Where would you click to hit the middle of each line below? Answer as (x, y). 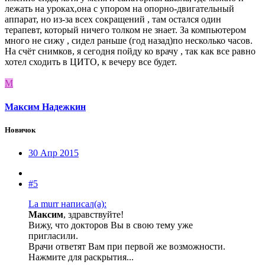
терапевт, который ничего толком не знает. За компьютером (125, 30)
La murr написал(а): (67, 203)
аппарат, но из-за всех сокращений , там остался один (113, 20)
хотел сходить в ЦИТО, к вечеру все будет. (91, 62)
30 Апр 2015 (54, 153)
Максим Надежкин (45, 106)
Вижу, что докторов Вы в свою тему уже (111, 225)
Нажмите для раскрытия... (81, 257)
